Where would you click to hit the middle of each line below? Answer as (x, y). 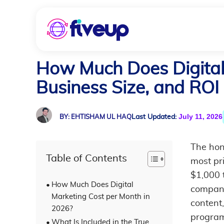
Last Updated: (154, 117)
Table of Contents (86, 159)
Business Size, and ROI (127, 88)
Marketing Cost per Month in (101, 196)
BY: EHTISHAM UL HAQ (95, 117)
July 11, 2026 (199, 116)
